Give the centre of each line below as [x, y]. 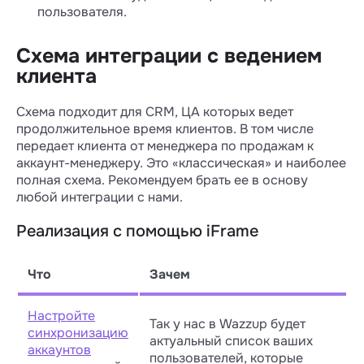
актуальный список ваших [231, 341]
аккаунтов [59, 350]
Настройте [61, 316]
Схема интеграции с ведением [169, 56]
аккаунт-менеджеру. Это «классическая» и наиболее [181, 163]
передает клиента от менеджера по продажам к [165, 146]
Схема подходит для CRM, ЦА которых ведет [155, 112]
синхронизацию [78, 333]
